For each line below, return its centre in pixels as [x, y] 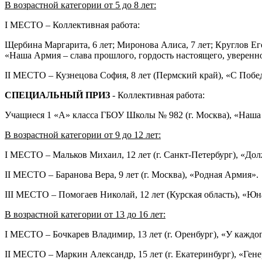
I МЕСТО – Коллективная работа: [72, 25]
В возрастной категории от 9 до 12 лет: [83, 135]
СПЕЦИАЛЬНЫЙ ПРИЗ [57, 95]
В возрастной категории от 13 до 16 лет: [85, 214]
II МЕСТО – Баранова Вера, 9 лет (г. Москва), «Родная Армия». [132, 174]
